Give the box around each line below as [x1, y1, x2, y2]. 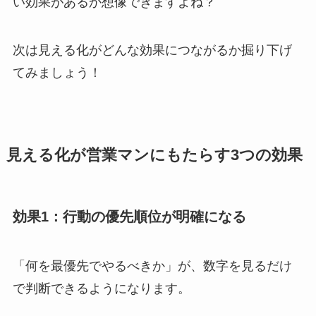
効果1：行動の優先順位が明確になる [12, 209, 246, 225]
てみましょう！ [12, 66, 102, 80]
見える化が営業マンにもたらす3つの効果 [6, 147, 303, 164]
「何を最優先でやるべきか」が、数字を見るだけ [12, 258, 292, 273]
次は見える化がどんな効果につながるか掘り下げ [12, 43, 292, 58]
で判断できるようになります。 [12, 281, 190, 296]
